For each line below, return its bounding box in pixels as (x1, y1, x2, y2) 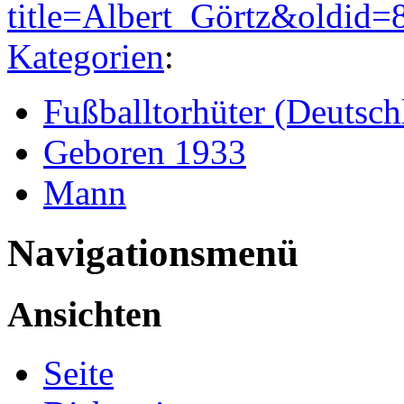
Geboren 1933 (43, 133, 246, 172)
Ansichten (7, 294, 161, 335)
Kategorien (7, 37, 164, 77)
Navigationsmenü (7, 232, 298, 275)
